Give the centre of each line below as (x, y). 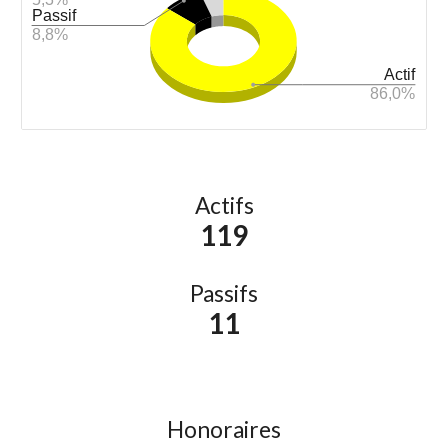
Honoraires (224, 430)
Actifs (224, 206)
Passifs (224, 294)
